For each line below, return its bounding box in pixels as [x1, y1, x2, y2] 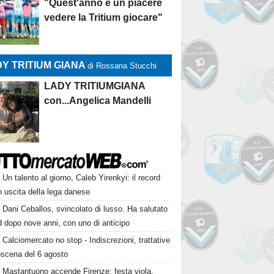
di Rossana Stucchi [87, 61, 157, 70]
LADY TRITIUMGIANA [44, 81, 146, 91]
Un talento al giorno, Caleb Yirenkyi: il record [2, 173, 161, 182]
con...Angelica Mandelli [44, 95, 152, 106]
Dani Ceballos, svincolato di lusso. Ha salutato [2, 204, 168, 213]
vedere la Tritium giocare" [44, 12, 163, 23]
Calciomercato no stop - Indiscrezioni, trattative [2, 235, 171, 245]
